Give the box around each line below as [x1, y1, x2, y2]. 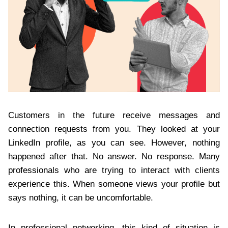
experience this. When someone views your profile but [8, 179, 220, 189]
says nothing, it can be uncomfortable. [8, 193, 153, 203]
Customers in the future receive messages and [8, 110, 220, 121]
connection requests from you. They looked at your [8, 124, 220, 134]
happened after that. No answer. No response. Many [8, 152, 220, 162]
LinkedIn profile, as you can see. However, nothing [8, 138, 220, 148]
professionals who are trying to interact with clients [8, 165, 220, 176]
